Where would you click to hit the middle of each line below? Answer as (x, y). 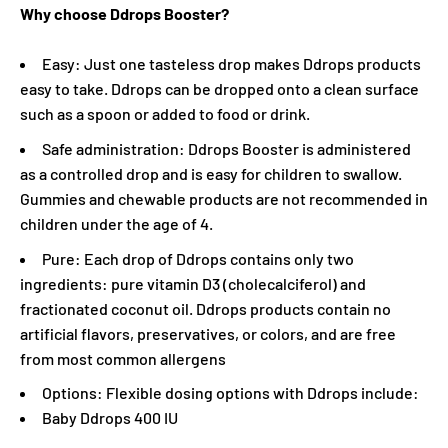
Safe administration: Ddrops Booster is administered (226, 148)
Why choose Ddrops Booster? (124, 14)
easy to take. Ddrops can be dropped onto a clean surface (219, 89)
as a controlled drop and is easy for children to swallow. (211, 173)
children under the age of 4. (116, 223)
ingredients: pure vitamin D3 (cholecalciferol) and (193, 283)
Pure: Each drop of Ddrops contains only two (198, 258)
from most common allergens (123, 358)
